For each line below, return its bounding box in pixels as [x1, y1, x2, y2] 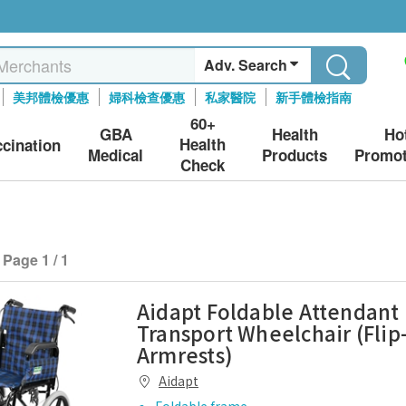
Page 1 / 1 [3, 249, 69, 270]
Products [262, 143, 327, 166]
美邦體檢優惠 [13, 88, 90, 106]
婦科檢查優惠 [109, 88, 186, 106]
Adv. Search [204, 54, 288, 75]
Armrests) [137, 340, 233, 369]
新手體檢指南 [275, 88, 353, 106]
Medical [88, 143, 144, 166]
